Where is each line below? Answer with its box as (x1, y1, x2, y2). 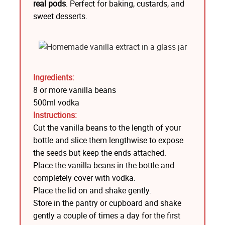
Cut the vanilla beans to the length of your (33, 122, 181, 133)
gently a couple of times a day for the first (33, 209, 180, 221)
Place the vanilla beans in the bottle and (33, 159, 174, 171)
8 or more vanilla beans (33, 84, 116, 95)
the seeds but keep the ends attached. (33, 147, 166, 158)
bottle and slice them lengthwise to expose (33, 134, 183, 146)
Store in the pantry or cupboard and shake (33, 197, 181, 208)
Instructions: (33, 109, 77, 121)
